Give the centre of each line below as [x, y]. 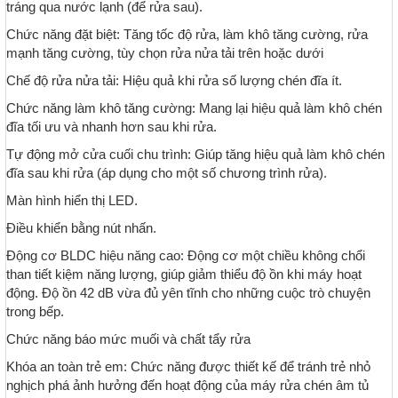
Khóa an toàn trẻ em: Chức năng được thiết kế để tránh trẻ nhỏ [188, 367]
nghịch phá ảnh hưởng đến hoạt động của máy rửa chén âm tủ [187, 386]
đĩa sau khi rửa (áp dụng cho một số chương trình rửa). [167, 173]
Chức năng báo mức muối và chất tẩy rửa [128, 339]
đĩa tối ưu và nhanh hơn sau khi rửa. [111, 127]
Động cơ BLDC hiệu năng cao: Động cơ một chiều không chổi [186, 256]
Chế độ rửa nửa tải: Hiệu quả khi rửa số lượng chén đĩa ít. [174, 81]
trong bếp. [35, 312]
